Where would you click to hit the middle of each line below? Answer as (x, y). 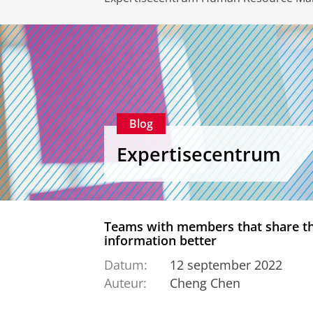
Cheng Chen (205, 283)
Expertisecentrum (199, 154)
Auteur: (125, 283)
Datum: (126, 264)
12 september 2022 (226, 264)
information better (160, 241)
